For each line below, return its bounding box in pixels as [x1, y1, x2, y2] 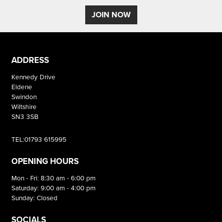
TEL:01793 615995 [11, 134, 66, 144]
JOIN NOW [91, 9, 131, 21]
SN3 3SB [11, 111, 39, 121]
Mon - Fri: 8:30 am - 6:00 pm [11, 173, 96, 183]
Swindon [11, 92, 37, 102]
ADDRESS [11, 54, 49, 66]
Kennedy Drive [11, 72, 55, 82]
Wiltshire [11, 102, 37, 111]
